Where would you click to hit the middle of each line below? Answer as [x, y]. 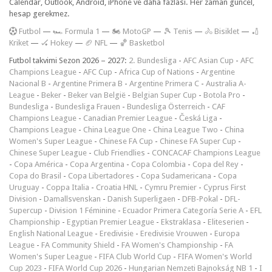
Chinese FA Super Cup [198, 141]
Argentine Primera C [164, 83]
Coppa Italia [68, 187]
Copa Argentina [97, 164]
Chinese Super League [48, 152]
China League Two [185, 129]
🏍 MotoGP [131, 31]
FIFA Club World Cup [135, 256]
